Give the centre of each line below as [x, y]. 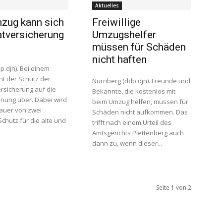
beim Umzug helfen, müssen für [140, 102]
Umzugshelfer [124, 35]
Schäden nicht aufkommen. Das [140, 112]
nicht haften [119, 59]
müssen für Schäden [139, 47]
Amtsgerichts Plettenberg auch [138, 133]
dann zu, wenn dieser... [127, 143]
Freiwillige [116, 22]
